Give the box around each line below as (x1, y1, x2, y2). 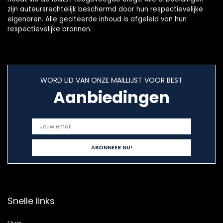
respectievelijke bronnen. (7, 24, 92, 34)
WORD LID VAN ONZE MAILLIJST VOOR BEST (40, 75, 183, 86)
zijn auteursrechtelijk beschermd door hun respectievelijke (7, 4, 203, 14)
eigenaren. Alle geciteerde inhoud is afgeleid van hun (7, 14, 187, 24)
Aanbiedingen (53, 86, 170, 109)
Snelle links (7, 195, 55, 208)
